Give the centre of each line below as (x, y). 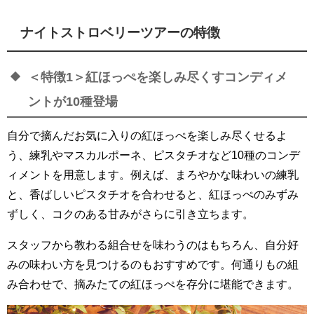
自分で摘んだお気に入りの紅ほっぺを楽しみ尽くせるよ (147, 135)
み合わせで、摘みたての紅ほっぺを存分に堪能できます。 (153, 284)
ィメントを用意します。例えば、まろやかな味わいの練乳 (153, 175)
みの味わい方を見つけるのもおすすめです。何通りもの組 (153, 264)
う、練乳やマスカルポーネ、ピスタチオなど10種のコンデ (153, 155)
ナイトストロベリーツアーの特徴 (121, 33)
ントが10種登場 (73, 101)
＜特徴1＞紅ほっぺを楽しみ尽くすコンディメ (158, 77)
